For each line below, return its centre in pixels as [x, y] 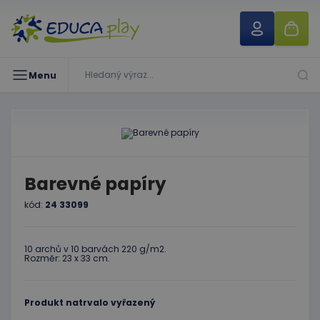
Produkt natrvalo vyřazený [90, 302]
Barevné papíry [95, 184]
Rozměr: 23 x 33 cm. [67, 258]
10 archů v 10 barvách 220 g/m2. [95, 249]
